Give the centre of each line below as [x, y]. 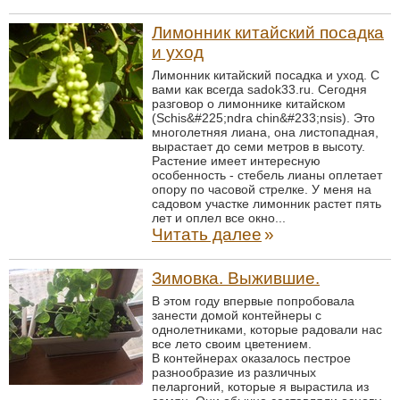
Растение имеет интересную [236, 161]
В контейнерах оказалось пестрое [251, 358]
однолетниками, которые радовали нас [267, 329]
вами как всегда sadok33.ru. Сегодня [259, 89]
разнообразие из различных [234, 372]
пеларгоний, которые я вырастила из [260, 387]
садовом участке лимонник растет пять [267, 204]
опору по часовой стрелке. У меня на [262, 189]
